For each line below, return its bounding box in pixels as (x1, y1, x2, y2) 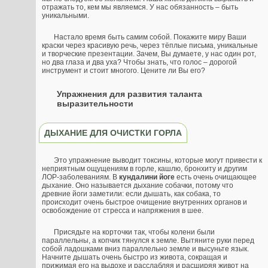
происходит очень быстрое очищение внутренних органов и (42, 197, 247, 206)
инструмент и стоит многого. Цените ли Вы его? (42, 66, 205, 75)
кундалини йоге (119, 172, 175, 181)
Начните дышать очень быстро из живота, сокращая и (42, 252, 227, 261)
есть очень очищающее (175, 172, 257, 181)
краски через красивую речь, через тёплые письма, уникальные (42, 41, 258, 50)
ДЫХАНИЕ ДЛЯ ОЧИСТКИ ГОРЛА (44, 127, 182, 138)
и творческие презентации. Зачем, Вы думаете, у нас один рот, (42, 50, 256, 59)
